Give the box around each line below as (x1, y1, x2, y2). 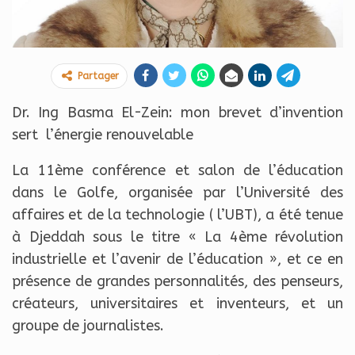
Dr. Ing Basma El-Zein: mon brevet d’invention (12, 104, 343, 122)
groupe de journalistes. (12, 317, 164, 335)
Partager (77, 71, 119, 82)
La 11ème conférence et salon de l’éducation (12, 162, 343, 180)
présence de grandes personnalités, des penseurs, (12, 273, 343, 291)
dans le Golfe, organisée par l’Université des (12, 184, 343, 202)
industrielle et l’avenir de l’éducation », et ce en (12, 250, 343, 269)
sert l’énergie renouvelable (12, 126, 193, 144)
